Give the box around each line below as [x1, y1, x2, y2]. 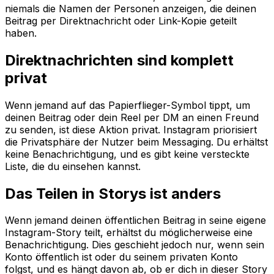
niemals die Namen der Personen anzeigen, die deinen [5, 2, 256, 15]
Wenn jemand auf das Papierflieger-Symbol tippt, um [5, 98, 250, 111]
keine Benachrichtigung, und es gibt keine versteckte [5, 147, 250, 160]
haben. [5, 26, 37, 39]
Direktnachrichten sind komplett [5, 51, 234, 69]
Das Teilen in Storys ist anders [5, 184, 221, 202]
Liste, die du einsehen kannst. [5, 160, 141, 172]
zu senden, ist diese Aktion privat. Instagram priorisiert [5, 123, 257, 136]
